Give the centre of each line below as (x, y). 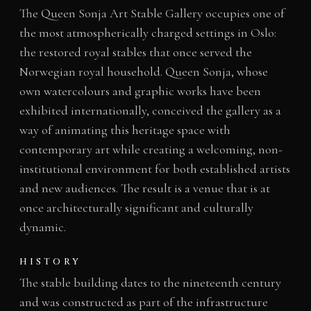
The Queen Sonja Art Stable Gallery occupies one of (152, 14)
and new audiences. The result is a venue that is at (144, 188)
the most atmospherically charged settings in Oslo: (148, 33)
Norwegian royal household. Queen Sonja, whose (143, 72)
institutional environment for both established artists (154, 169)
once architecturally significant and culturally (136, 208)
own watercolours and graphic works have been (140, 91)
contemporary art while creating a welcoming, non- (151, 150)
